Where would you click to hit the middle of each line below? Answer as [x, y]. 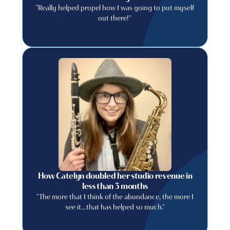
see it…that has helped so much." [115, 207]
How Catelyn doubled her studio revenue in [115, 176]
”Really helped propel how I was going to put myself [115, 8]
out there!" [115, 18]
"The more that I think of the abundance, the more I [115, 197]
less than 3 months [115, 186]
